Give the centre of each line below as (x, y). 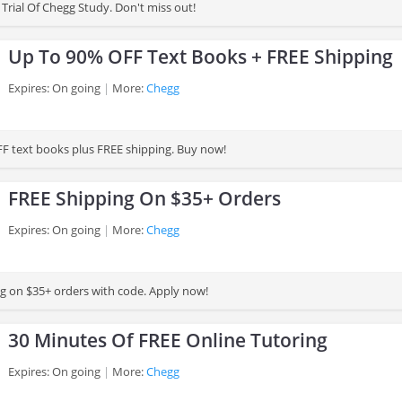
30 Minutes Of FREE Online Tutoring (168, 340)
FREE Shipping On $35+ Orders (144, 198)
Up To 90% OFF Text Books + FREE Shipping (201, 57)
